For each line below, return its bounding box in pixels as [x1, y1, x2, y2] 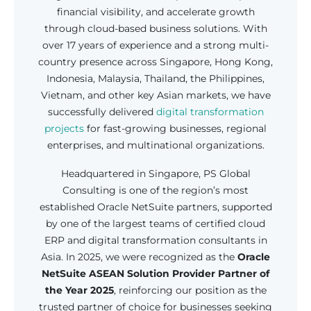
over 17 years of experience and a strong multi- [42, 38, 269, 51]
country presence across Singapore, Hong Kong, [38, 55, 273, 68]
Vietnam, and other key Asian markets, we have [40, 88, 271, 101]
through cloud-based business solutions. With [44, 22, 267, 35]
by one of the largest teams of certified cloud [46, 217, 265, 230]
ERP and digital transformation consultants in [44, 234, 267, 247]
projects [44, 121, 84, 135]
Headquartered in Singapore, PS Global [60, 167, 251, 180]
